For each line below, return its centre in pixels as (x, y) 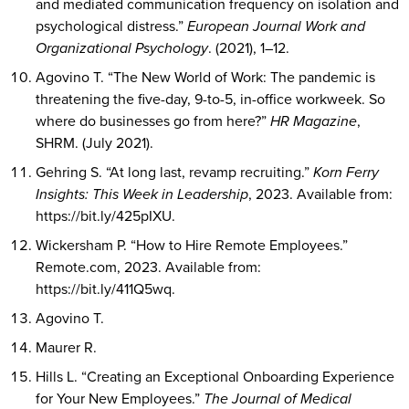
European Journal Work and (276, 26)
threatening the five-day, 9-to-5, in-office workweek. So (210, 99)
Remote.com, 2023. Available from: (148, 267)
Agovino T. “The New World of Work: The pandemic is (205, 77)
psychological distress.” (111, 26)
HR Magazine (313, 121)
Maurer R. (66, 347)
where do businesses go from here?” (152, 121)
